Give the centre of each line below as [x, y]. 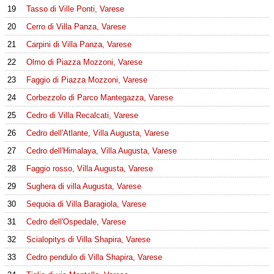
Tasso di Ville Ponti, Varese [75, 9]
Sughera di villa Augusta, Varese [83, 186]
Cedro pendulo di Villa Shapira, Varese [94, 257]
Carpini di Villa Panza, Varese [79, 44]
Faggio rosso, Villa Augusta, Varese [89, 168]
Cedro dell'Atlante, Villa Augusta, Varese [97, 133]
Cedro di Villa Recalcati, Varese [82, 115]
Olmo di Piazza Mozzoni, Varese [84, 62]
